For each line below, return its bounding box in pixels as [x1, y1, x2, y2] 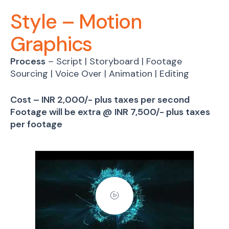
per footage [10, 118, 62, 130]
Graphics [10, 31, 93, 57]
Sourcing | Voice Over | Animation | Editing [10, 67, 189, 80]
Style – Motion [10, 8, 142, 35]
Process [10, 55, 45, 67]
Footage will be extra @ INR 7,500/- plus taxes [10, 106, 210, 118]
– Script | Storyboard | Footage [45, 55, 182, 67]
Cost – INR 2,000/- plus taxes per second [10, 94, 190, 106]
